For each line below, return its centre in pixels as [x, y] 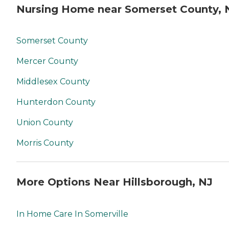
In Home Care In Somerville [72, 214]
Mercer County [47, 61]
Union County [45, 123]
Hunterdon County [56, 102]
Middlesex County [53, 82]
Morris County [45, 143]
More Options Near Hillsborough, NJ [114, 182]
